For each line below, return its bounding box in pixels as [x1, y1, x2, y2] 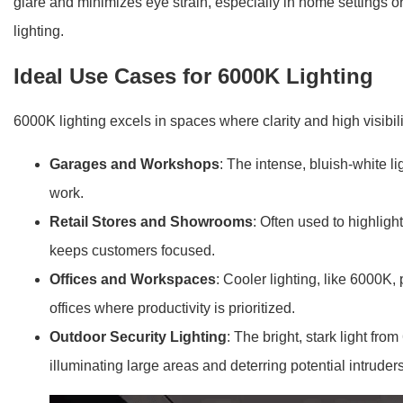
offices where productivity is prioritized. [49, 300, 296, 316]
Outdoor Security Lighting [49, 328, 228, 345]
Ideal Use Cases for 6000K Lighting [13, 63, 374, 88]
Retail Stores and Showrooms [49, 213, 254, 229]
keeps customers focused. [49, 242, 216, 258]
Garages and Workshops [49, 156, 220, 172]
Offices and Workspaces [49, 271, 217, 287]
